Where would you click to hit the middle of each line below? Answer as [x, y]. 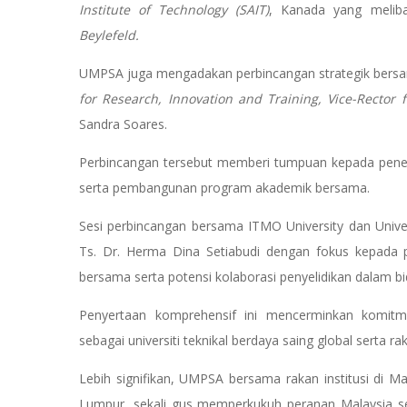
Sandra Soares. [125, 124]
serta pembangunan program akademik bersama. [224, 188]
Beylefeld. [111, 35]
